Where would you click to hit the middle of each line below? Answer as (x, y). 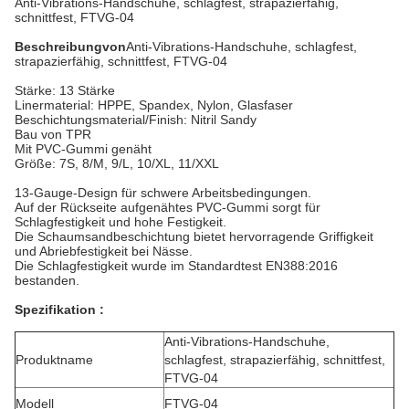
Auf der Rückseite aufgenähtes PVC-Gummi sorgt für (168, 207)
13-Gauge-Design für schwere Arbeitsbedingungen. (163, 193)
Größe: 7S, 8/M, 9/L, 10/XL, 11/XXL (117, 163)
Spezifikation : (59, 309)
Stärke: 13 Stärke (65, 90)
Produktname (54, 360)
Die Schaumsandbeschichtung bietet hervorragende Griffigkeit (194, 236)
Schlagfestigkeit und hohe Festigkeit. (121, 222)
